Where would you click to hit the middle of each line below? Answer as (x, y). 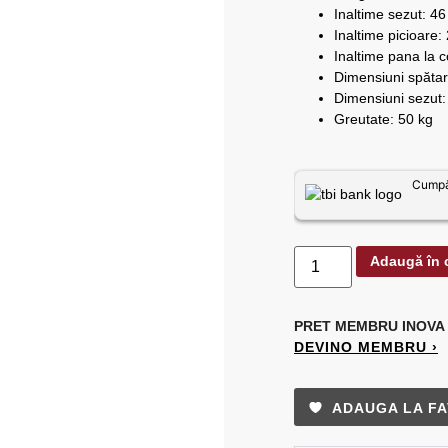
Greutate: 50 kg (383, 119)
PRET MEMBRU (348, 325)
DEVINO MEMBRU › (366, 346)
